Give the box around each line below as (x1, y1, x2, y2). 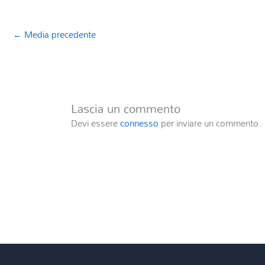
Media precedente (22, 25, 96, 44)
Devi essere (71, 114, 121, 132)
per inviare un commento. (159, 114, 261, 132)
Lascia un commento (71, 96, 181, 121)
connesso (120, 114, 159, 132)
